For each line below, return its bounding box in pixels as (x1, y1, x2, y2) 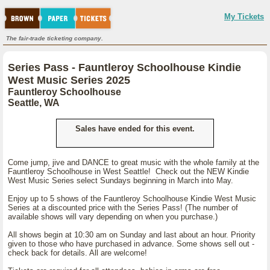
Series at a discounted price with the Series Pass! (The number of (8, 203, 238, 212)
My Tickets (224, 12, 264, 21)
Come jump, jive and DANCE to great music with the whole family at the (8, 158, 259, 167)
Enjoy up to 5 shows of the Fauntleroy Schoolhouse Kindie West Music (8, 194, 256, 203)
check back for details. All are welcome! (8, 248, 147, 257)
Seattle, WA (8, 98, 60, 108)
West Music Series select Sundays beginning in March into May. (8, 176, 233, 185)
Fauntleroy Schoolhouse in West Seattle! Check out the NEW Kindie (8, 167, 249, 176)
